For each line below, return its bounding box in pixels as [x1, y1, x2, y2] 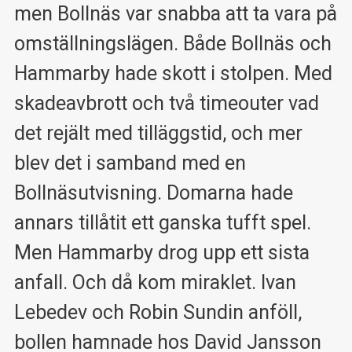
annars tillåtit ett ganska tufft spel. [13, 211, 311, 234]
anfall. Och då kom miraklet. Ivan [13, 270, 296, 294]
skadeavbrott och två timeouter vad [13, 91, 319, 115]
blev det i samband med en [13, 151, 246, 174]
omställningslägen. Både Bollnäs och [13, 31, 332, 55]
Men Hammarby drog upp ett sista [13, 240, 310, 264]
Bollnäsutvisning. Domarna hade [13, 181, 293, 204]
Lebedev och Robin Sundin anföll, [13, 300, 302, 324]
